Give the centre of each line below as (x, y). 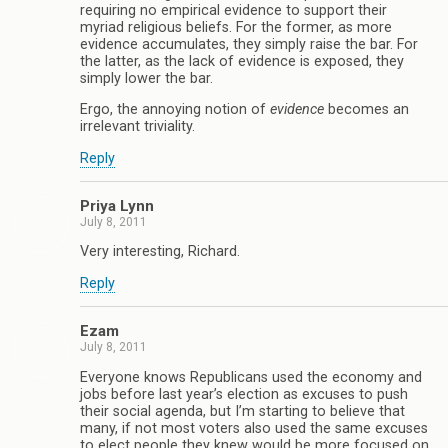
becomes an (366, 110)
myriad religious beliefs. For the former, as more (236, 27)
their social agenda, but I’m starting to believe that (242, 411)
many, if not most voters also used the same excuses (254, 428)
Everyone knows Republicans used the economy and (251, 377)
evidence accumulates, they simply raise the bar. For (249, 44)
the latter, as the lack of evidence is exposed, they (242, 61)
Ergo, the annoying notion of (175, 110)
